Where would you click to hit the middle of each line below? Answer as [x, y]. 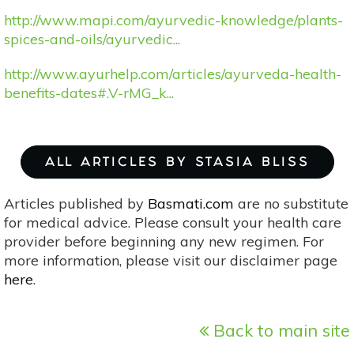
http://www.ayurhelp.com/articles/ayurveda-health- [173, 73]
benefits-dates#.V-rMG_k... [89, 92]
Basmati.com [191, 203]
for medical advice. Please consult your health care [173, 222]
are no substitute [291, 203]
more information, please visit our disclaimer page [171, 260]
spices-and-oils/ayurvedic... [92, 39]
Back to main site [279, 330]
